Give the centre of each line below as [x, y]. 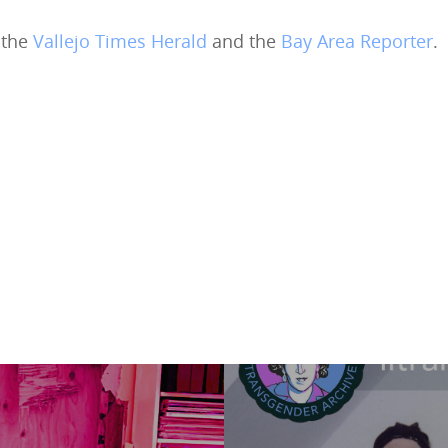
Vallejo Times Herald [120, 41]
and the [244, 41]
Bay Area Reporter [357, 41]
